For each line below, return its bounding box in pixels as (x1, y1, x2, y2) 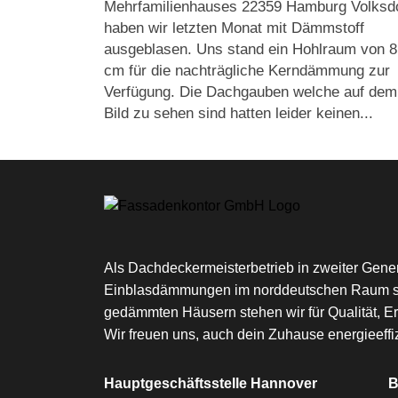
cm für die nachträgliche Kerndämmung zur (104, 61, 390, 79)
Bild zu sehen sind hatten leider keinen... (104, 104, 373, 122)
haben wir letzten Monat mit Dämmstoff (104, 19, 364, 36)
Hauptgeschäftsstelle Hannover (104, 375, 317, 391)
